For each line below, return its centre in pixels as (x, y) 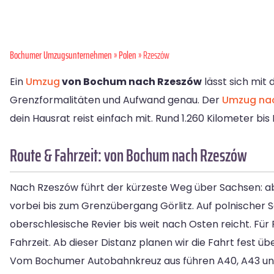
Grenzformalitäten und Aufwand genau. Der (116, 100)
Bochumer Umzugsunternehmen (61, 55)
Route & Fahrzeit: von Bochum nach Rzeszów (128, 155)
